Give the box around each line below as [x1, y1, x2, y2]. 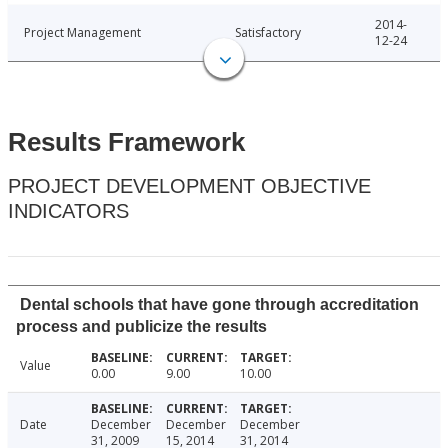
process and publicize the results [16, 318, 267, 336]
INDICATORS [8, 200, 129, 223]
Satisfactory [235, 24, 301, 42]
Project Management [24, 24, 141, 42]
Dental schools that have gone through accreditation [20, 296, 419, 314]
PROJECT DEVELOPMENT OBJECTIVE [8, 175, 371, 198]
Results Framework [8, 127, 245, 158]
